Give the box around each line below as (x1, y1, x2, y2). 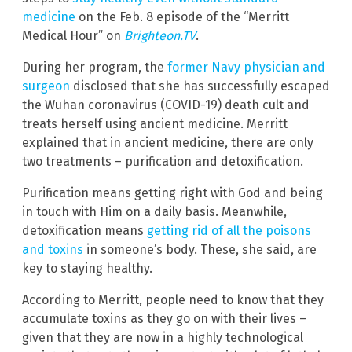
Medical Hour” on (22, 27, 124, 43)
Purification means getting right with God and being (22, 185, 323, 200)
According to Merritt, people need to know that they (22, 291, 324, 307)
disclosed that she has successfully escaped (70, 78, 330, 93)
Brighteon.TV (124, 27, 196, 43)
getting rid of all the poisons (147, 222, 311, 238)
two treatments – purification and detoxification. (22, 153, 303, 169)
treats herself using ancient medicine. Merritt (22, 115, 288, 131)
